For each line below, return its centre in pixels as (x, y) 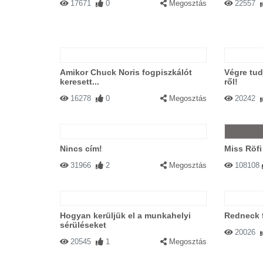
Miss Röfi (243, 149)
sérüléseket (83, 225)
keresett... (80, 82)
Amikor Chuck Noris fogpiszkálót (126, 72)
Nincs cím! (81, 149)
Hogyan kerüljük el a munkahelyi (125, 215)
